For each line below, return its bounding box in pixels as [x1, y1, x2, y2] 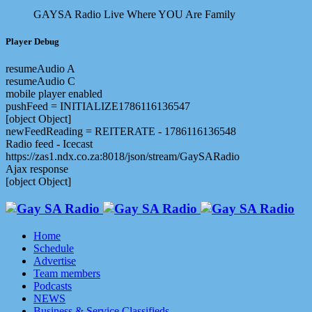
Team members [33, 267, 100, 279]
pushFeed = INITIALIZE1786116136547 [6, 100, 190, 113]
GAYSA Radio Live [33, 8, 124, 20]
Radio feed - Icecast [6, 138, 93, 150]
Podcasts [33, 279, 72, 292]
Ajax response [6, 163, 68, 175]
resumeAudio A [6, 63, 75, 75]
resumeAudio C [6, 75, 75, 88]
